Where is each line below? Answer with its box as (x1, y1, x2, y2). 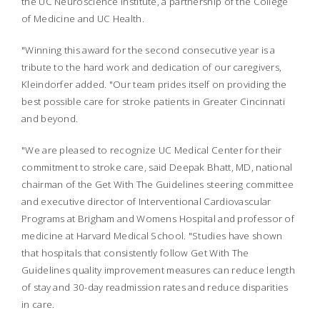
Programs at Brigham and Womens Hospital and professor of (21, 212, 295, 225)
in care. (21, 298, 55, 311)
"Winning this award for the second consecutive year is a (21, 44, 276, 56)
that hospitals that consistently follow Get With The (21, 246, 249, 259)
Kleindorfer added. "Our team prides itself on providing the (21, 78, 287, 91)
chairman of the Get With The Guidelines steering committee (21, 178, 294, 191)
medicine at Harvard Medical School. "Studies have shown (21, 229, 283, 242)
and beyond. (21, 112, 79, 125)
